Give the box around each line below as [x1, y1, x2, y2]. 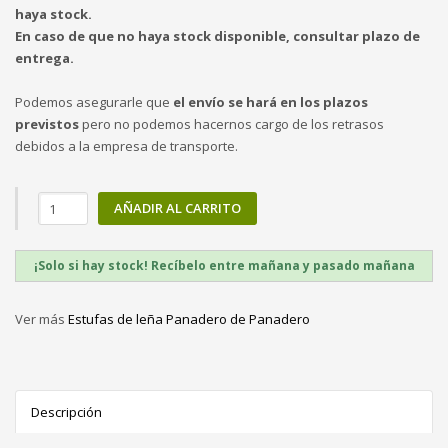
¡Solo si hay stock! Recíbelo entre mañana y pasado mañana [33, 257, 415, 274]
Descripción [31, 403, 102, 421]
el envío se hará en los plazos [173, 93, 368, 111]
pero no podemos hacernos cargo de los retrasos [79, 115, 384, 133]
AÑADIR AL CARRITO [114, 199, 241, 217]
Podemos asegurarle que [15, 93, 173, 111]
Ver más [15, 310, 68, 328]
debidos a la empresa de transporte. [15, 137, 238, 155]
